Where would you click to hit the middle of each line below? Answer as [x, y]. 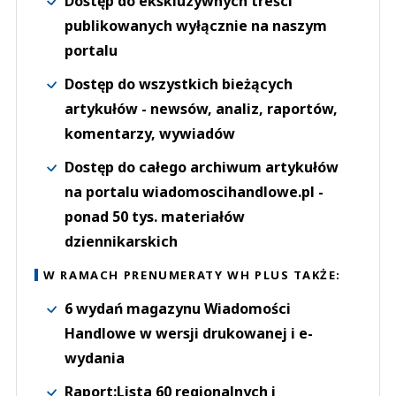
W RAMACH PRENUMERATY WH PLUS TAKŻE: [193, 274]
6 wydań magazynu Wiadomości [178, 308]
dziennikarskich [121, 241]
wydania [95, 358]
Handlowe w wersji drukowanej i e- [189, 333]
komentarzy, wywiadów [150, 133]
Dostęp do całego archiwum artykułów [202, 167]
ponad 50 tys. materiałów [155, 216]
